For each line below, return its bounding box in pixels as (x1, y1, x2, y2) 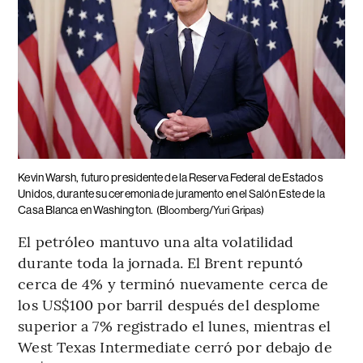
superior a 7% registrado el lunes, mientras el (18, 315, 331, 336)
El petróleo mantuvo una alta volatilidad (18, 231, 294, 252)
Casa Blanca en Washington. (18, 203, 153, 217)
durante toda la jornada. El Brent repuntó (18, 252, 304, 273)
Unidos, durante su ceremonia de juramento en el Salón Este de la (18, 187, 325, 201)
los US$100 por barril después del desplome (18, 294, 321, 315)
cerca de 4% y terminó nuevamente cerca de (18, 273, 329, 294)
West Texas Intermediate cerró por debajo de (18, 336, 332, 357)
